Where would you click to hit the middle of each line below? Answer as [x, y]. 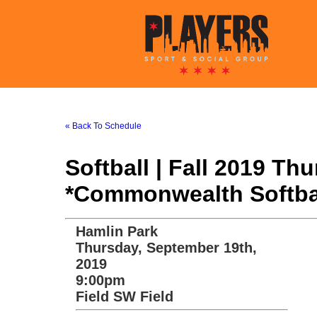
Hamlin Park [117, 231]
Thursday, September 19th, [166, 248]
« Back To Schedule [103, 126]
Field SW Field [125, 296]
